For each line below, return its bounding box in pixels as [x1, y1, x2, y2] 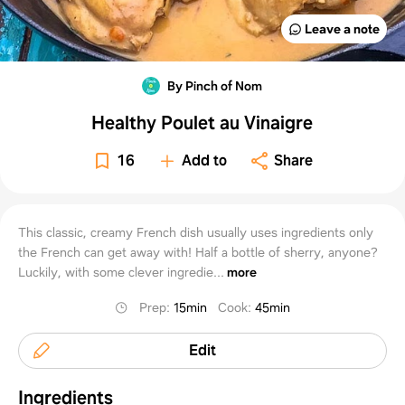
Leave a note [304, 20, 380, 37]
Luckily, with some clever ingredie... [18, 263, 224, 280]
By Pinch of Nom [167, 77, 263, 94]
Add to [182, 150, 228, 170]
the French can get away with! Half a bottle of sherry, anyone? [18, 243, 378, 260]
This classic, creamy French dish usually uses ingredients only [18, 223, 373, 240]
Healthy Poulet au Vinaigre [91, 110, 314, 135]
